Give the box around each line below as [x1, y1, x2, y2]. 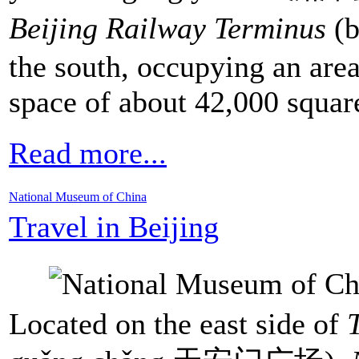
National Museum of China [9, 189, 147, 204]
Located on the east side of [9, 306, 347, 341]
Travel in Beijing [9, 209, 219, 244]
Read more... [9, 135, 167, 170]
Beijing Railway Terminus [9, 10, 326, 45]
